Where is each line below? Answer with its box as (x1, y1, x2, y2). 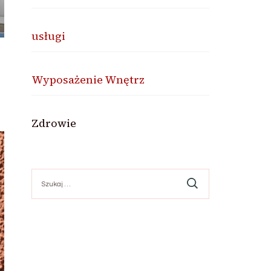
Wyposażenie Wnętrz (31, 72, 145, 87)
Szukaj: (31, 169, 60, 178)
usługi (31, 28, 66, 44)
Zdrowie (31, 116, 77, 131)
